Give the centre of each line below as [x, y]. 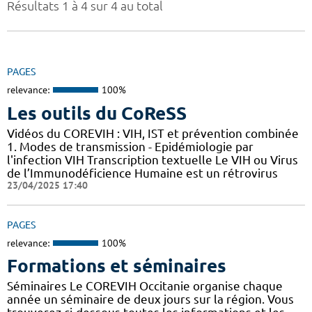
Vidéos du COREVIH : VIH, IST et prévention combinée [153, 133]
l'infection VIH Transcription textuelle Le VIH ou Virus [153, 159]
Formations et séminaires [117, 266]
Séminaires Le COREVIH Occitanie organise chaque [145, 286]
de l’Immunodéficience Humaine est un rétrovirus [142, 173]
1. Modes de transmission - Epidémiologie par [130, 146]
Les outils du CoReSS [97, 113]
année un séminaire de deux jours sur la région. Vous [150, 299]
